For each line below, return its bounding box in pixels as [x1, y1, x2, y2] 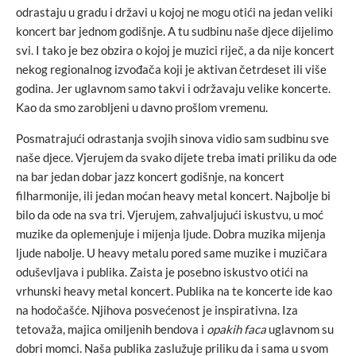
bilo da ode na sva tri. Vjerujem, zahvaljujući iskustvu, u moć [16, 207, 323, 222]
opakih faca [207, 322, 266, 337]
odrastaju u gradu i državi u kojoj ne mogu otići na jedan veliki [16, 5, 333, 20]
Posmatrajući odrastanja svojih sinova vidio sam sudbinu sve [16, 131, 329, 146]
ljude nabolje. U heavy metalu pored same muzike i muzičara [16, 246, 327, 261]
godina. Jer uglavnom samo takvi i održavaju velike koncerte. [16, 81, 331, 96]
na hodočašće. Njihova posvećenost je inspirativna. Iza [16, 303, 298, 318]
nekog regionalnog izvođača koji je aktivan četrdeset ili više [16, 62, 327, 77]
